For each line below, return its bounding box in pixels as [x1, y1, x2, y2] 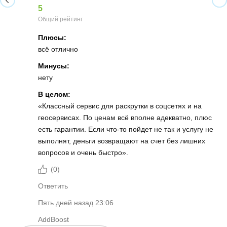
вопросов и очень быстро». [38, 148, 128, 157]
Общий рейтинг [38, 16, 83, 23]
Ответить [38, 182, 68, 191]
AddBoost [38, 215, 69, 224]
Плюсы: [38, 33, 66, 42]
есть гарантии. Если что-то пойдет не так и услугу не [38, 125, 213, 134]
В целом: [38, 90, 70, 99]
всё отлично [38, 45, 78, 54]
